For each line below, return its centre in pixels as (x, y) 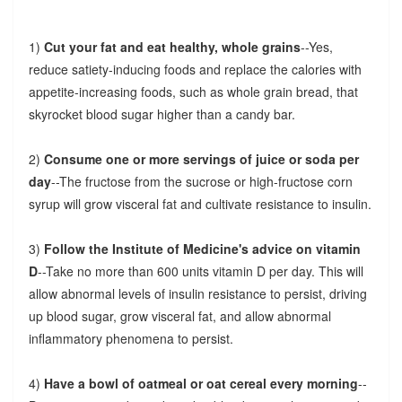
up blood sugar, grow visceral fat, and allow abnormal (179, 316)
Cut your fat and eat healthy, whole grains (172, 47)
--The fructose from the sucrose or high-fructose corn (201, 182)
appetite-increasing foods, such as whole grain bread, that (193, 92)
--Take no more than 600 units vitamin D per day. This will (200, 271)
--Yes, (316, 47)
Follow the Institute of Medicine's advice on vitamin (202, 249)
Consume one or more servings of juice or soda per (201, 159)
